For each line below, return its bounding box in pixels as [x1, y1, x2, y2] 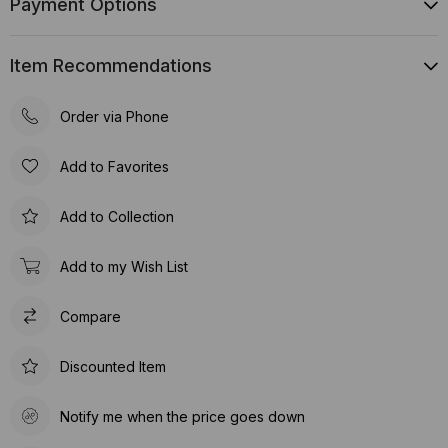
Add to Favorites [60, 157, 169, 175]
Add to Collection [60, 207, 174, 225]
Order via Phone [60, 107, 169, 125]
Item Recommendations [10, 55, 212, 76]
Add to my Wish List [60, 257, 188, 275]
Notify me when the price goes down [60, 407, 305, 425]
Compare [60, 307, 121, 325]
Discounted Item [60, 357, 166, 375]
